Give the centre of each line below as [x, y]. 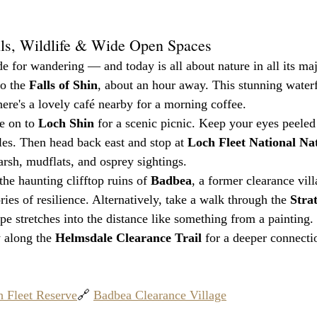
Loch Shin [66, 123]
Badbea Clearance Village [160, 295]
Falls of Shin [63, 85]
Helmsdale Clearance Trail [128, 238]
